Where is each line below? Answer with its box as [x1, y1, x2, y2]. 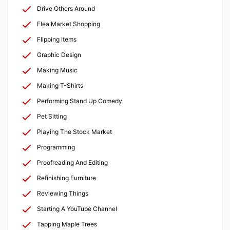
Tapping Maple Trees [37, 220, 97, 228]
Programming [37, 143, 75, 151]
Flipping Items [37, 35, 76, 43]
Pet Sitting [37, 112, 67, 120]
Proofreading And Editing [37, 158, 108, 166]
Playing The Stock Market [37, 127, 112, 136]
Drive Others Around [37, 4, 95, 12]
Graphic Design [37, 50, 81, 59]
